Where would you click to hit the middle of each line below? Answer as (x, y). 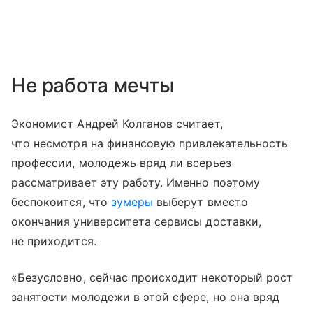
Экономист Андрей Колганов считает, (117, 123)
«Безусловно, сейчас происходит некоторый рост (152, 277)
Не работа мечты (93, 85)
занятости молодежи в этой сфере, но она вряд (146, 297)
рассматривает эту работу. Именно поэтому (136, 182)
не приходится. (54, 241)
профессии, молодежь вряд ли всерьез (121, 162)
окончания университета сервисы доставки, (136, 221)
